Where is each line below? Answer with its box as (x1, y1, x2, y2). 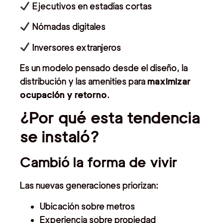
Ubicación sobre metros (40, 201, 135, 212)
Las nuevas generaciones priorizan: (20, 180, 159, 191)
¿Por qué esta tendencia (20, 108, 200, 128)
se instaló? (20, 127, 100, 147)
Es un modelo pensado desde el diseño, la (20, 63, 188, 74)
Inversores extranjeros (30, 42, 121, 53)
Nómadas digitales (30, 21, 106, 32)
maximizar (147, 76, 191, 87)
